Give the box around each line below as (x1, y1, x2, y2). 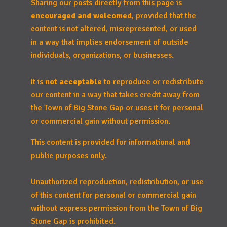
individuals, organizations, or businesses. (30, 50, 174, 60)
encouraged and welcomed (30, 11, 132, 21)
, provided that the (131, 11, 196, 21)
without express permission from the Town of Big (30, 203, 202, 213)
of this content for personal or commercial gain (30, 190, 196, 200)
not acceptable (45, 77, 102, 87)
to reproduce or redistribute (101, 77, 204, 87)
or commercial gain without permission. (30, 116, 170, 126)
